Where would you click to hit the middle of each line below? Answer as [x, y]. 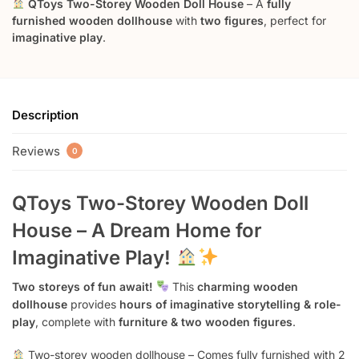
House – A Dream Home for [137, 230]
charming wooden [247, 286]
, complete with [77, 321]
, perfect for [295, 20]
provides [93, 304]
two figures [232, 20]
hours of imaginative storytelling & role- [230, 304]
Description [45, 115]
